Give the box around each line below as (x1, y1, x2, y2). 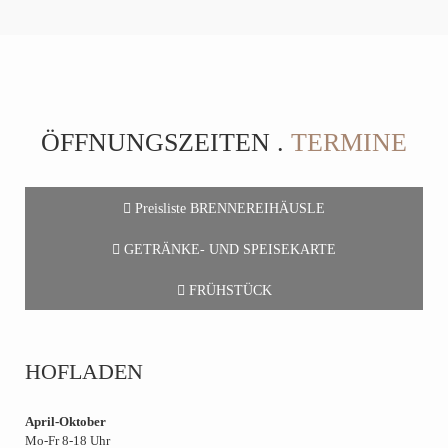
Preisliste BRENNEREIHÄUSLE (131, 201, 325, 216)
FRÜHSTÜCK (184, 283, 272, 298)
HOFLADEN (25, 359, 143, 384)
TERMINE (291, 128, 407, 157)
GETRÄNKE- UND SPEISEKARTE (120, 242, 336, 257)
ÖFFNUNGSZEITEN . (41, 128, 291, 157)
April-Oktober (25, 414, 106, 429)
